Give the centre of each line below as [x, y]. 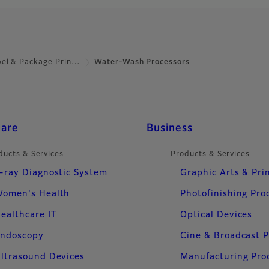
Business [170, 128]
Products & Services [210, 154]
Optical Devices [216, 215]
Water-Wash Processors [142, 62]
